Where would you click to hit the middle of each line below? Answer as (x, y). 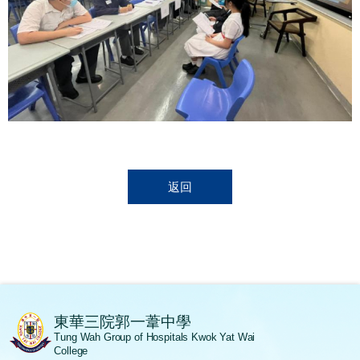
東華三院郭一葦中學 (123, 322)
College (71, 352)
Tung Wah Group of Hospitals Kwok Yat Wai (155, 338)
